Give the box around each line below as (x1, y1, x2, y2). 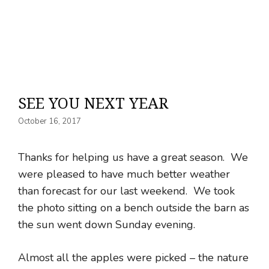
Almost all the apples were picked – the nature (18, 250, 249, 265)
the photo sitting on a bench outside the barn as (18, 200, 249, 215)
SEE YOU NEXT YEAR (18, 92, 168, 113)
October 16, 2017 (18, 115, 81, 127)
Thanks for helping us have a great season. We (18, 150, 248, 165)
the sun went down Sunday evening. (18, 217, 195, 232)
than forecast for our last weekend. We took (18, 183, 235, 198)
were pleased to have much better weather (18, 166, 230, 181)
